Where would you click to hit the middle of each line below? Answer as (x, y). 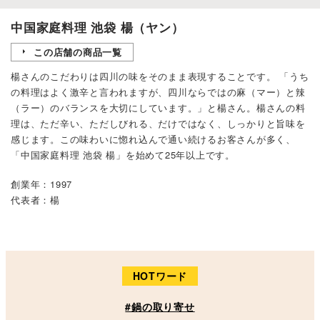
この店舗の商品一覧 (78, 51)
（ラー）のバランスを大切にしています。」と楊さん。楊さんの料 (158, 107)
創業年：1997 (42, 184)
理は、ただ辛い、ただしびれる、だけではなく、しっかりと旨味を (158, 123)
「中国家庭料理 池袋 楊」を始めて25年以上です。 (123, 154)
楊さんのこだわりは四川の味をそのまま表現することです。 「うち (160, 76)
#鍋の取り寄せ (160, 307)
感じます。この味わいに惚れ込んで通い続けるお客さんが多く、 (153, 139)
